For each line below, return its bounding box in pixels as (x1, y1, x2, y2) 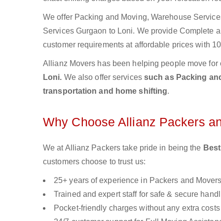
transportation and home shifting (43, 87, 168, 95)
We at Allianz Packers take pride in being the (43, 144, 203, 152)
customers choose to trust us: (43, 157, 146, 166)
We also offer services (64, 73, 144, 81)
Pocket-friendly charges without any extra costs (54, 204, 220, 212)
